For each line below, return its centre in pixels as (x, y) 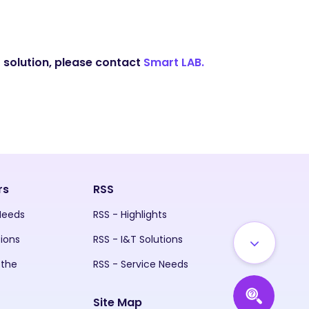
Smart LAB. (174, 62)
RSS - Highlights (130, 215)
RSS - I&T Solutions (138, 239)
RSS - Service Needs (140, 264)
